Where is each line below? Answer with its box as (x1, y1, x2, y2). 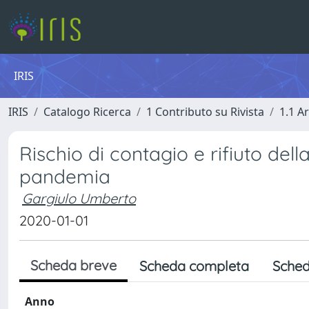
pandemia (19, 164, 110, 188)
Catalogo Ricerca (43, 104, 131, 119)
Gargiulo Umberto (22, 190, 136, 207)
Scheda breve (30, 257, 117, 274)
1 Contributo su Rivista (146, 104, 264, 119)
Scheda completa (139, 257, 249, 275)
